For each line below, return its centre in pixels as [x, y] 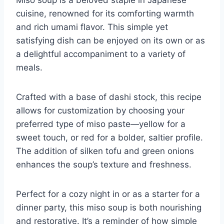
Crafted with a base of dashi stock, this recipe [109, 97]
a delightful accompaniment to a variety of [101, 54]
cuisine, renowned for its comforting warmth [105, 13]
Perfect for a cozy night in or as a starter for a [108, 194]
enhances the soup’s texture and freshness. [104, 164]
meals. [29, 67]
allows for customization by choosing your [100, 110]
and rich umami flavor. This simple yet [92, 27]
